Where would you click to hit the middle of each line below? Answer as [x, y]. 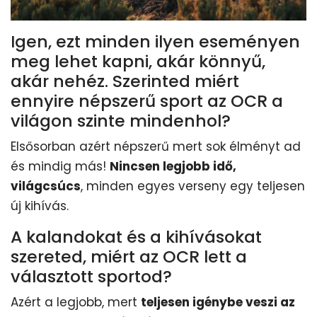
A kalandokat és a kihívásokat [136, 237]
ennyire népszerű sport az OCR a [147, 101]
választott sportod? [91, 277]
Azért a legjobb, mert [76, 302]
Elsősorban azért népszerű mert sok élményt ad [156, 147]
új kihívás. [40, 206]
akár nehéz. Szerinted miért [125, 81]
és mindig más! [60, 167]
